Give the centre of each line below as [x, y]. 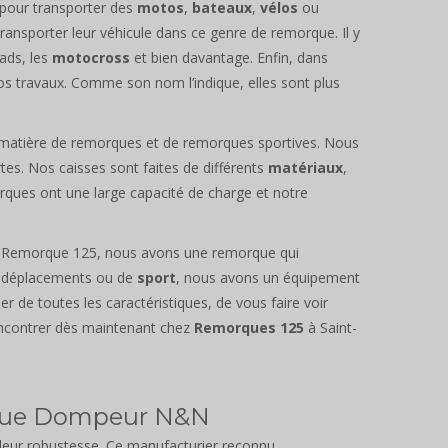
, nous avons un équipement [268, 277]
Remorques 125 [249, 327]
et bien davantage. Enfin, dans [229, 57]
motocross [91, 57]
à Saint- [330, 327]
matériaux [305, 167]
